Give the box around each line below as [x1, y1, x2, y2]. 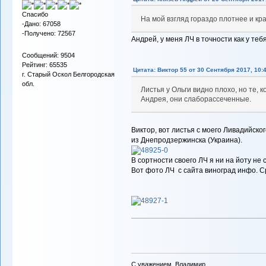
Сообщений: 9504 [21, 51, 75, 59]
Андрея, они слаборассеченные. [141, 94, 252, 103]
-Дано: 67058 [21, 20, 61, 27]
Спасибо [21, 10, 48, 18]
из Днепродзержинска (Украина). [131, 135, 242, 144]
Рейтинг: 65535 [21, 61, 67, 68]
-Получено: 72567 [21, 29, 75, 37]
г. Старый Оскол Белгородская [21, 70, 115, 78]
